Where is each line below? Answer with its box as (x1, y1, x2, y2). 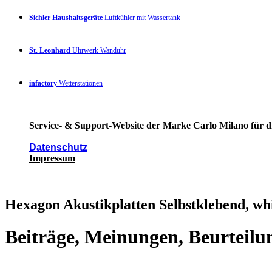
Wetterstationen (57, 78, 103, 87)
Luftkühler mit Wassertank (103, 13, 180, 22)
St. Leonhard (29, 46, 70, 55)
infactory (29, 78, 57, 87)
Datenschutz (29, 141, 87, 152)
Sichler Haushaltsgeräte (29, 13, 103, 22)
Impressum (29, 152, 75, 163)
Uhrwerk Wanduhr (70, 46, 126, 55)
